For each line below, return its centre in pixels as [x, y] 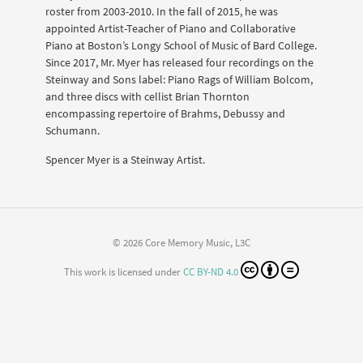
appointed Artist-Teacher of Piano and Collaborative [171, 29]
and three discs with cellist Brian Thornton [147, 97]
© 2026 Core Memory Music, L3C [181, 243]
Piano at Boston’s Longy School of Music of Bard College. [181, 46]
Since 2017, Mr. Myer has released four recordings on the [179, 63]
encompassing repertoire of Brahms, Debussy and [165, 114]
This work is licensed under [124, 272]
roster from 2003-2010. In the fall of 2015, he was [162, 12]
